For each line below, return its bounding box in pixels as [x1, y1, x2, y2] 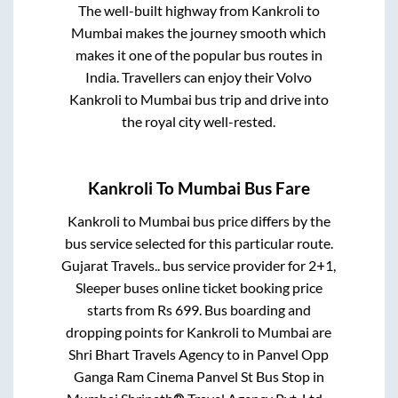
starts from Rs [86, 301, 175, 319]
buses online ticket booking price [120, 279, 322, 297]
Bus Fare [241, 179, 310, 199]
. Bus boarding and [198, 301, 311, 319]
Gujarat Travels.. [61, 257, 161, 275]
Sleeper [75, 279, 121, 297]
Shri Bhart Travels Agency [68, 346, 225, 363]
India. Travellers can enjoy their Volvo [85, 68, 313, 85]
